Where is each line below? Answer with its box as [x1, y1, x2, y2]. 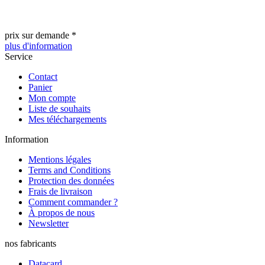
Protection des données [28, 175, 114, 186]
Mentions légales [28, 154, 91, 164]
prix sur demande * [5, 30, 76, 40]
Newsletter [28, 218, 69, 228]
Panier [28, 82, 52, 92]
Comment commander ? [28, 196, 118, 207]
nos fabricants [5, 238, 56, 248]
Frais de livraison [28, 186, 92, 196]
